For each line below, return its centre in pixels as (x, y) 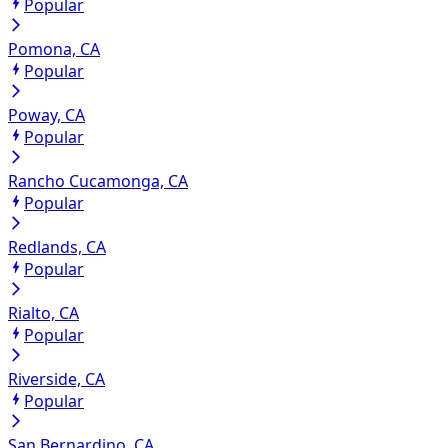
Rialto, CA (43, 313)
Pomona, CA (54, 49)
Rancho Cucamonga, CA (98, 181)
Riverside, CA (56, 379)
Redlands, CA (57, 247)
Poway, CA (46, 115)
